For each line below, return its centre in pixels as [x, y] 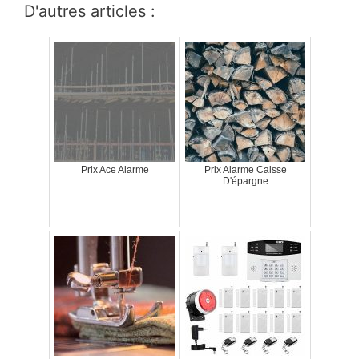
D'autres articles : [90, 12]
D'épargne [245, 182]
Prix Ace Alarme [115, 170]
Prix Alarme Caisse [245, 170]
